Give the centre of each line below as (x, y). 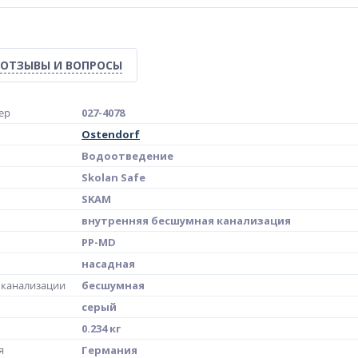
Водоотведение (127, 156)
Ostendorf (111, 134)
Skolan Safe (113, 177)
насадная (108, 264)
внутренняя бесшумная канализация (186, 221)
